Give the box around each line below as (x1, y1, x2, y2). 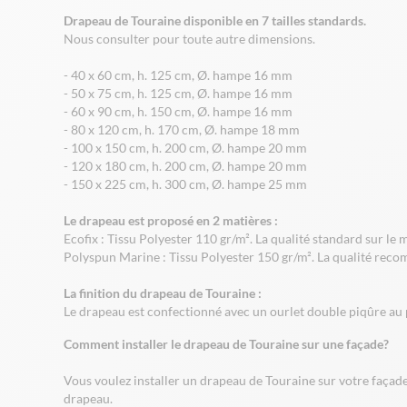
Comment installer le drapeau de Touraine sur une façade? (64, 336, 389, 352)
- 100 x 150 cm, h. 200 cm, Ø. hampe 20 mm (64, 140, 307, 155)
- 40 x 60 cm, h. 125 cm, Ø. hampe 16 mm (64, 67, 293, 83)
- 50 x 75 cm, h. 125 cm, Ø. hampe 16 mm (64, 85, 293, 101)
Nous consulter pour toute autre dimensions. (64, 31, 315, 46)
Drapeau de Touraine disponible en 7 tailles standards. (64, 13, 366, 28)
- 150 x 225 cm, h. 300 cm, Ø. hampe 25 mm (64, 176, 307, 192)
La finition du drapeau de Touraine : (64, 285, 262, 301)
